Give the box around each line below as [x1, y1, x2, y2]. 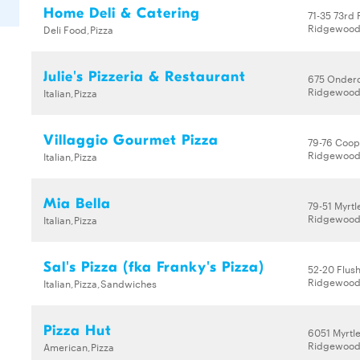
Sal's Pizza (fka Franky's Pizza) [43, 259, 264, 276]
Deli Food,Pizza [43, 22, 113, 36]
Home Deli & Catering [43, 5, 200, 22]
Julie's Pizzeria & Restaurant [43, 68, 246, 85]
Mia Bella [43, 195, 111, 212]
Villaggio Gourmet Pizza [43, 132, 219, 149]
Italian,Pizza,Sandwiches [43, 276, 157, 290]
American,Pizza [43, 339, 114, 354]
